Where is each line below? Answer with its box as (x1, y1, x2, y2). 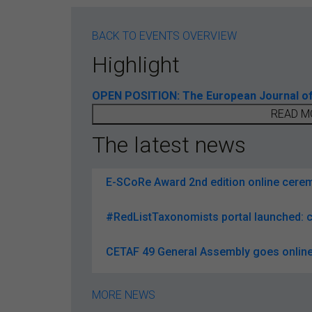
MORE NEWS (92, 288, 155, 302)
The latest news (92, 131, 246, 158)
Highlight (92, 51, 180, 78)
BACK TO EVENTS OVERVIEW (92, 29, 237, 42)
